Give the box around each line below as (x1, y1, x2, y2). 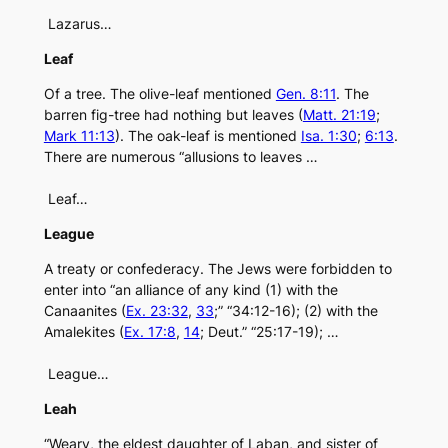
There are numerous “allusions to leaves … (43, 148, 318, 166)
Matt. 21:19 (302, 106, 376, 124)
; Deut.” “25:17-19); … (199, 323, 339, 341)
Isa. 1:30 (300, 127, 357, 145)
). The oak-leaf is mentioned (114, 127, 301, 145)
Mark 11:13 (43, 127, 115, 145)
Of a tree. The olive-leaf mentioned (43, 85, 276, 103)
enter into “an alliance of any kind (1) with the (43, 281, 338, 299)
